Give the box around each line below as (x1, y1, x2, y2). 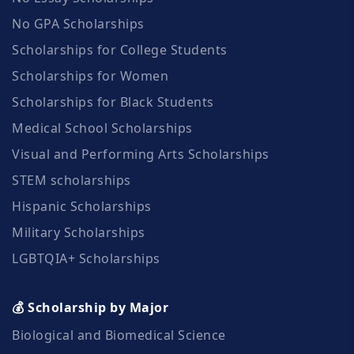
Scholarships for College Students (12, 40, 228, 58)
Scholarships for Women (12, 66, 168, 85)
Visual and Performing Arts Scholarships (12, 145, 269, 163)
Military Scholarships (12, 223, 145, 241)
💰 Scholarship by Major (12, 298, 168, 316)
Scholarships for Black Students (12, 92, 214, 111)
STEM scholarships (12, 171, 131, 189)
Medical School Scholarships (12, 119, 193, 137)
